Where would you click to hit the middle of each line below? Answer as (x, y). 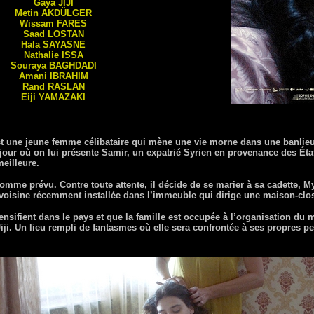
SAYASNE (64, 45)
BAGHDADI (73, 66)
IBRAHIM (69, 76)
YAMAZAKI (62, 97)
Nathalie (42, 55)
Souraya (29, 66)
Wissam (38, 23)
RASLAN (66, 87)
